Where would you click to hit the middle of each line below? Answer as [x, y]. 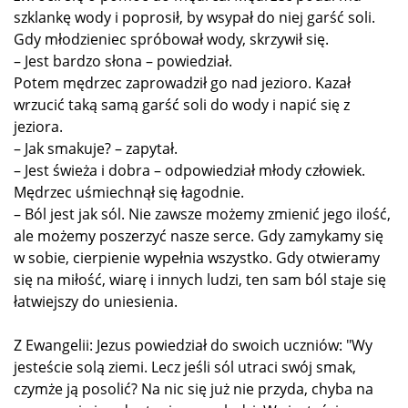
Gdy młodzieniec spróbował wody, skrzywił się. [171, 39]
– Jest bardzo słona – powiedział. [123, 61]
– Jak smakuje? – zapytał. [96, 148]
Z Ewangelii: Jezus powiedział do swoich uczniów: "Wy [193, 345]
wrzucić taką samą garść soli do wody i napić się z [182, 104]
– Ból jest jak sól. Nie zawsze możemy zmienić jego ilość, [202, 214]
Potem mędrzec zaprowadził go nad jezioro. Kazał [182, 82]
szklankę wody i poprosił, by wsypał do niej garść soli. [194, 17]
